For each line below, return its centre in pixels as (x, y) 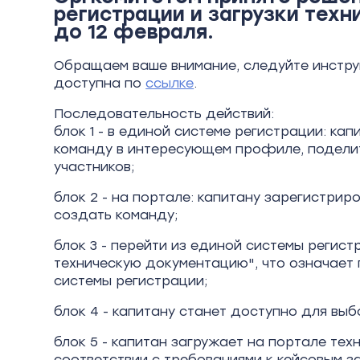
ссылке (170, 83)
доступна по (100, 83)
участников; (94, 167)
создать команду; (116, 215)
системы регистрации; (131, 281)
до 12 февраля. (134, 32)
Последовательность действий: (164, 114)
